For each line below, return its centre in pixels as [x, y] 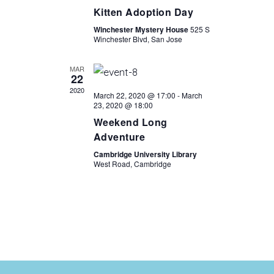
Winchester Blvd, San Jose [138, 39]
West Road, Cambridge [132, 164]
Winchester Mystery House [142, 29]
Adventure [119, 137]
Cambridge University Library [145, 154]
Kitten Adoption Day [143, 12]
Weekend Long [130, 122]
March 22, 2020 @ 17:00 [134, 95]
